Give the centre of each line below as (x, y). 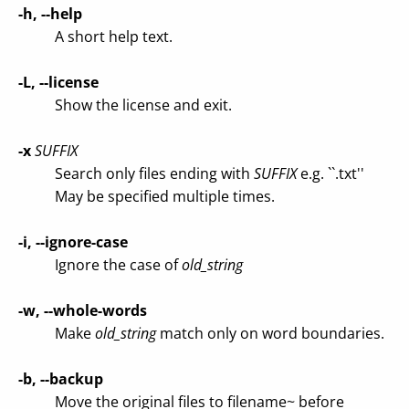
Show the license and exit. (143, 105)
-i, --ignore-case (73, 242)
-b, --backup (61, 379)
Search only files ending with (154, 173)
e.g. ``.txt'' (330, 173)
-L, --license (58, 82)
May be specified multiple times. (165, 196)
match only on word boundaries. (270, 333)
